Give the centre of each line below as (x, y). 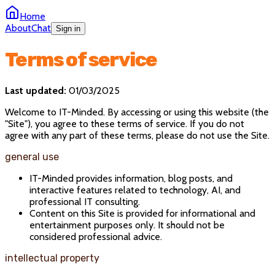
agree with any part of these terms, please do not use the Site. (137, 135)
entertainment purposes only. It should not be (127, 225)
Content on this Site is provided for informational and (142, 213)
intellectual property (52, 258)
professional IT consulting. (85, 201)
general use (32, 157)
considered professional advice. (96, 236)
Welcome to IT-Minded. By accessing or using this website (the (137, 112)
